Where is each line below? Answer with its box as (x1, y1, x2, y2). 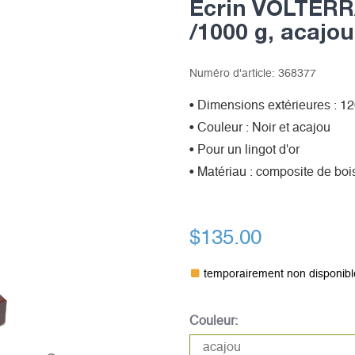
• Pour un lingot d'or (189, 143, 300, 156)
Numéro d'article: (189, 68, 278, 79)
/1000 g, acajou (189, 18, 353, 44)
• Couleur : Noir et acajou (189, 121, 330, 134)
